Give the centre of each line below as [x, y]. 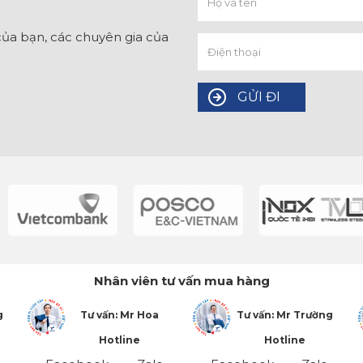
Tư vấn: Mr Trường [284, 315]
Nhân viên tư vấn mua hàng [181, 281]
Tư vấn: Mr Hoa [119, 315]
